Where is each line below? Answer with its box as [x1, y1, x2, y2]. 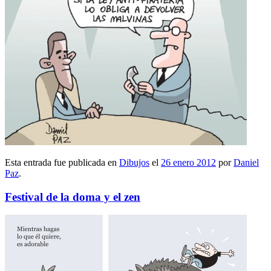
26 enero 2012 [161, 157, 216, 168]
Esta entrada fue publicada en [5, 157, 119, 168]
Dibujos [119, 157, 149, 168]
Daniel [233, 157, 259, 168]
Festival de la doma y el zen [5, 190, 140, 203]
